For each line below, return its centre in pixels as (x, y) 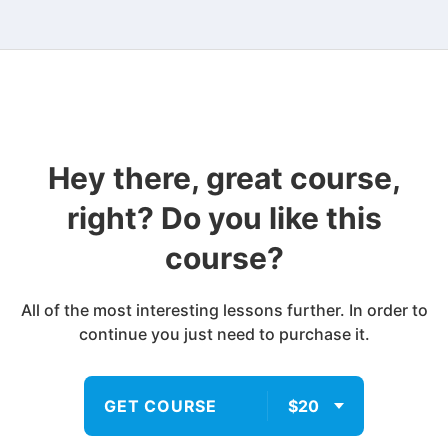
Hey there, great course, (224, 178)
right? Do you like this (224, 218)
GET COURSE (160, 406)
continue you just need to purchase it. (224, 334)
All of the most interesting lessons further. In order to (224, 310)
